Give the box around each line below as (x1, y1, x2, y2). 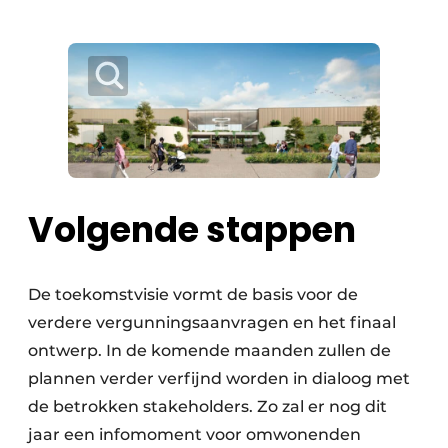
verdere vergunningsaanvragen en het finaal (28, 312, 396, 332)
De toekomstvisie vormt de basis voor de (28, 284, 358, 304)
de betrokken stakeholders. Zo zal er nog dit (28, 396, 387, 416)
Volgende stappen (28, 204, 363, 254)
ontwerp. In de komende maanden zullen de (28, 340, 391, 360)
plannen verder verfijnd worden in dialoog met (28, 368, 410, 388)
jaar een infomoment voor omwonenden (28, 424, 361, 444)
